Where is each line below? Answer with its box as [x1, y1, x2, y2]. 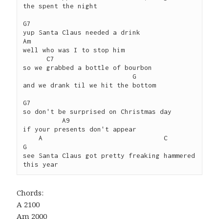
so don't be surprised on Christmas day [23, 108, 176, 116]
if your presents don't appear [23, 125, 137, 133]
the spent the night [23, 2, 98, 10]
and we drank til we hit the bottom [23, 81, 156, 89]
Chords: [17, 188, 44, 198]
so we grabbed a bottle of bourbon [23, 64, 156, 72]
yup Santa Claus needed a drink [23, 28, 141, 37]
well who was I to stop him [23, 46, 125, 54]
